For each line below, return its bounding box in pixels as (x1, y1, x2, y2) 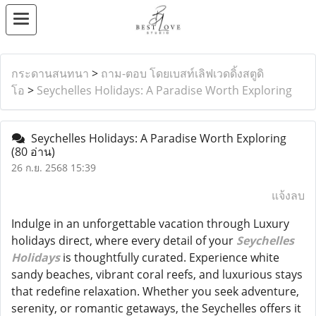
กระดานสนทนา (11, 66, 89, 81)
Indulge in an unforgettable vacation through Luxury (11, 216, 289, 231)
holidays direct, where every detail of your (11, 233, 236, 248)
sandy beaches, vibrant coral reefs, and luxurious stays (11, 267, 303, 282)
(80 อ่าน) (11, 144, 55, 159)
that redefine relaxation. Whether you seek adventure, (11, 284, 299, 299)
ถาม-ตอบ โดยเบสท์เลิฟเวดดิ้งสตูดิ (101, 66, 264, 81)
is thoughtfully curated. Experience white (60, 250, 279, 265)
